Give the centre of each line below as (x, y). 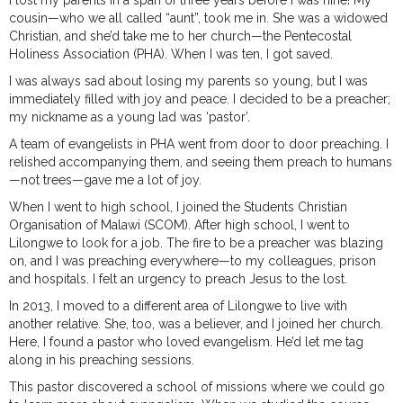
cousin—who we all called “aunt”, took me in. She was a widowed (198, 18)
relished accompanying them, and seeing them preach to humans (201, 162)
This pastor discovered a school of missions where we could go (197, 387)
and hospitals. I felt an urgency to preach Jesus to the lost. (178, 279)
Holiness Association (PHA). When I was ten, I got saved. (171, 54)
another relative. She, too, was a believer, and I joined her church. (196, 324)
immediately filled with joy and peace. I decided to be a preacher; (200, 99)
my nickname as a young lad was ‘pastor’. (130, 117)
